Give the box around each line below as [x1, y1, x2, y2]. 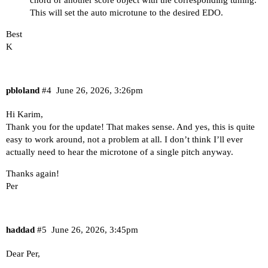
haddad [6, 225, 35, 235]
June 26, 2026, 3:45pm [51, 225, 138, 235]
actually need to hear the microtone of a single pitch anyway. [6, 147, 233, 157]
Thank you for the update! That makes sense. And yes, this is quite [6, 121, 255, 132]
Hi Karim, [6, 109, 43, 119]
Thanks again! [6, 168, 59, 178]
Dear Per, [6, 249, 40, 259]
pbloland [6, 86, 39, 96]
